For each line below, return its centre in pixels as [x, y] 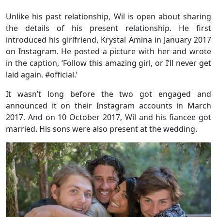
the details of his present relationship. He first [108, 28]
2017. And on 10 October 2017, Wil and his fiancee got [108, 117]
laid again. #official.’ [42, 75]
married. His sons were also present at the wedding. [101, 129]
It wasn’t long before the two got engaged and [108, 94]
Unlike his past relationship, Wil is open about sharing [108, 17]
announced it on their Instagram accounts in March [108, 106]
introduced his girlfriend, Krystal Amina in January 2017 [108, 40]
